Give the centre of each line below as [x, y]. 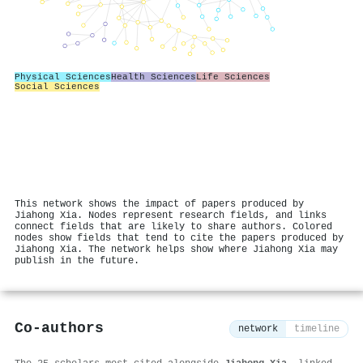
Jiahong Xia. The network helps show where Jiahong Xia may [176, 250]
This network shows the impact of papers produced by [159, 204]
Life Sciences [233, 77]
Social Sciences [57, 86]
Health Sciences [154, 77]
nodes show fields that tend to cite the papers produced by [179, 238]
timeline [317, 329]
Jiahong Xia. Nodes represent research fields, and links [171, 216]
